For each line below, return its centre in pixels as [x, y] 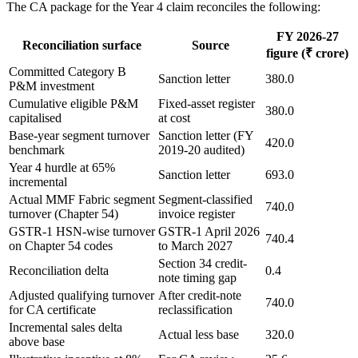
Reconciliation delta [59, 270]
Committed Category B [68, 71]
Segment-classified [205, 199]
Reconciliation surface [82, 45]
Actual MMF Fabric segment [82, 199]
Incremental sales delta [66, 327]
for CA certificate [52, 309]
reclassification [195, 309]
